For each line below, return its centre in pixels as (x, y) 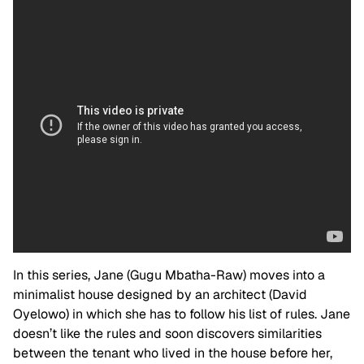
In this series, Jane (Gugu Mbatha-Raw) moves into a (169, 275)
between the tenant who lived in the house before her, (173, 353)
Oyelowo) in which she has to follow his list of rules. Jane (182, 314)
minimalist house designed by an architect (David (160, 295)
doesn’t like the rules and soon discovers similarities (167, 334)
